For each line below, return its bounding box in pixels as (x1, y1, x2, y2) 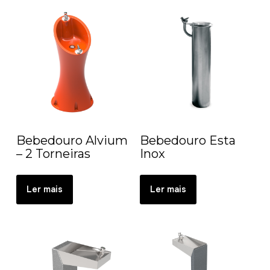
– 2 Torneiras (16, 146, 90, 162)
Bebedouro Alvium (16, 133, 128, 148)
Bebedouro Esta (139, 133, 236, 148)
